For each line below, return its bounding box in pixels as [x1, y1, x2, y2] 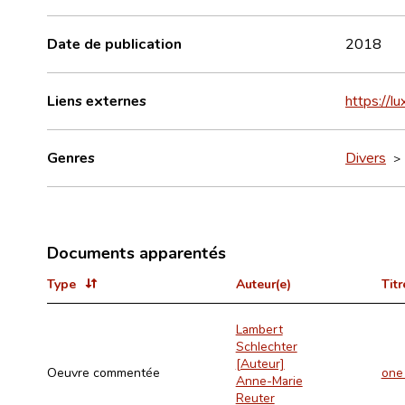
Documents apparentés [47, 240, 226, 263]
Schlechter [235, 337, 297, 354]
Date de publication [47, 33, 182, 52]
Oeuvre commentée [47, 363, 160, 381]
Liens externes [47, 90, 146, 109]
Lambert [235, 320, 283, 337]
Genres [47, 147, 95, 166]
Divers [345, 147, 386, 166]
